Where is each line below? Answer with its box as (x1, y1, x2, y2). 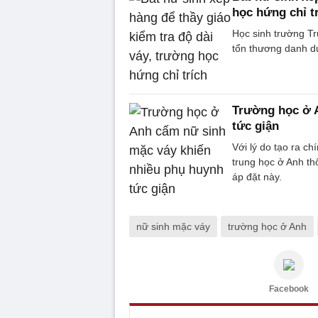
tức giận (232, 119, 279, 133)
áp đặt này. (232, 170, 282, 182)
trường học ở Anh (228, 220, 307, 232)
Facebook (269, 283, 309, 294)
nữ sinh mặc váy (136, 220, 210, 232)
